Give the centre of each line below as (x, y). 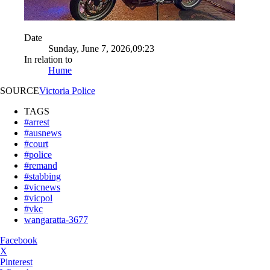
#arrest (37, 122)
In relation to (48, 59)
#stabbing (42, 176)
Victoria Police (67, 90)
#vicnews (42, 187)
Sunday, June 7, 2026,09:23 (101, 48)
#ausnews (43, 133)
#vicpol (38, 198)
